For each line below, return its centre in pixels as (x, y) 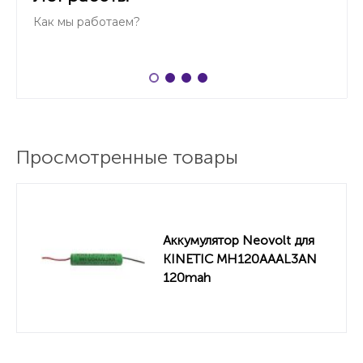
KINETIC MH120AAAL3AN (240, 258)
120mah (187, 277)
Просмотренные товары (127, 157)
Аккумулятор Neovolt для (239, 240)
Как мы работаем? (87, 22)
